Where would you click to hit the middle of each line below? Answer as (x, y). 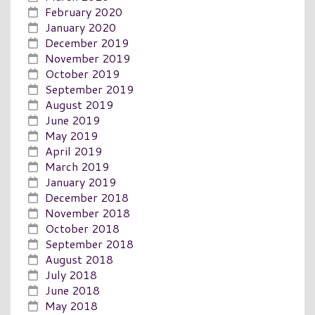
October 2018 (82, 228)
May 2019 (71, 135)
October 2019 (82, 73)
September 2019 (89, 89)
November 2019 (88, 58)
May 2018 (71, 305)
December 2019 (87, 42)
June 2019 (72, 120)
